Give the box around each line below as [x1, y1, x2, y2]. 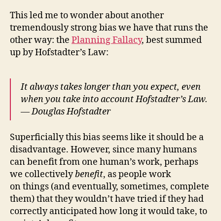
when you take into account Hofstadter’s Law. [21, 93, 208, 105]
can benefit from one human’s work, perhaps [10, 156, 198, 168]
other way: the [10, 34, 72, 46]
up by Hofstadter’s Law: [10, 46, 109, 58]
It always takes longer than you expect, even [21, 81, 201, 93]
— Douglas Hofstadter [21, 106, 110, 117]
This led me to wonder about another [10, 9, 164, 21]
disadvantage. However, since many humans [10, 144, 197, 156]
